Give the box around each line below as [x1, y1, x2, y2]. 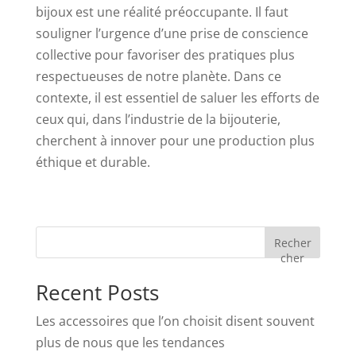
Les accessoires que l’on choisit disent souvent [35, 312, 315, 331]
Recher [273, 235, 311, 251]
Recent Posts [35, 278, 159, 308]
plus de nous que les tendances [35, 334, 225, 352]
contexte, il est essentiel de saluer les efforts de [35, 89, 319, 107]
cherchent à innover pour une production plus [35, 132, 315, 150]
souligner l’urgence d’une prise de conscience [35, 25, 308, 43]
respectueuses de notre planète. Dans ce [35, 68, 281, 86]
